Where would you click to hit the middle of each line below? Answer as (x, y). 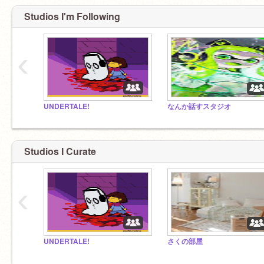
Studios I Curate (60, 151)
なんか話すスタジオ (199, 106)
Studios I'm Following (72, 16)
